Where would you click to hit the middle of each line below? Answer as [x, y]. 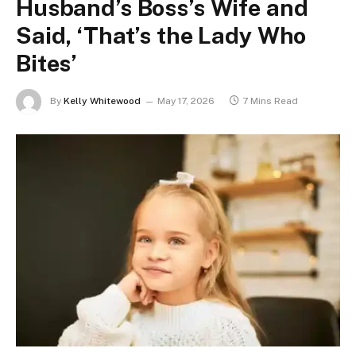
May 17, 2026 [186, 101]
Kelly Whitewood [102, 101]
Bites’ [47, 63]
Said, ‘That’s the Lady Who [161, 35]
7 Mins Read [270, 101]
